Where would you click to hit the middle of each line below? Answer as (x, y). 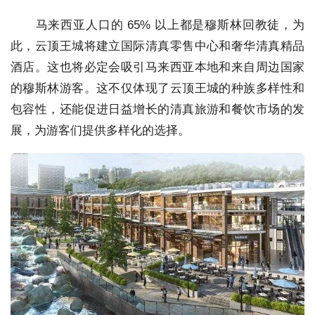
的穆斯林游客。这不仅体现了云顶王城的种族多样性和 (157, 88)
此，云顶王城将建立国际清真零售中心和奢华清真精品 (157, 46)
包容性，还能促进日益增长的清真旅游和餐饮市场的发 (157, 109)
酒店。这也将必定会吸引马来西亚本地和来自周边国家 (157, 67)
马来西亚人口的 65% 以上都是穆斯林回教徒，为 (157, 25)
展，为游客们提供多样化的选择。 (100, 130)
